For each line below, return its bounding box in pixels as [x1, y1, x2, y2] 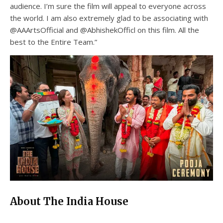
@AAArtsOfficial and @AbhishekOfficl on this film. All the [10, 24, 199, 35]
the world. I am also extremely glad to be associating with [10, 12, 208, 23]
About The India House [10, 195, 128, 208]
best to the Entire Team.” [10, 36, 97, 47]
